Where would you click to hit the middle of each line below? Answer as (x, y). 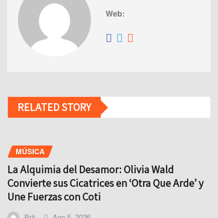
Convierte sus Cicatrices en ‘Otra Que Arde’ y (105, 183)
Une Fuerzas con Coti (54, 196)
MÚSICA (30, 152)
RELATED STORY (54, 107)
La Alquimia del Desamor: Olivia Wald (91, 169)
